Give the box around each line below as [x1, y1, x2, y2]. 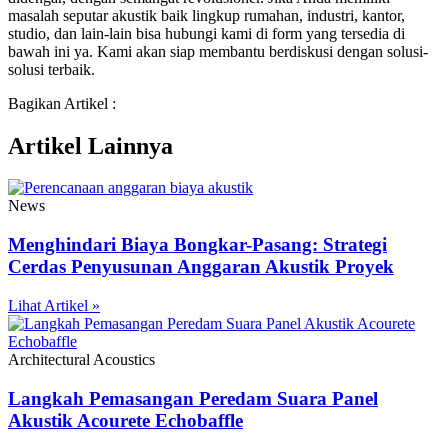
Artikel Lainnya [8, 132, 173, 159]
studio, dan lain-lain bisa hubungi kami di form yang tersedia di [8, 24, 405, 42]
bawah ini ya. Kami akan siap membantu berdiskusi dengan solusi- [8, 42, 428, 60]
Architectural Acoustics [8, 350, 155, 368]
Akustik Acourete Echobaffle [8, 409, 243, 431]
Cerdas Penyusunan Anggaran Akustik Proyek [8, 256, 394, 278]
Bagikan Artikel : [8, 94, 116, 112]
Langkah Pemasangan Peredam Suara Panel [8, 387, 378, 409]
